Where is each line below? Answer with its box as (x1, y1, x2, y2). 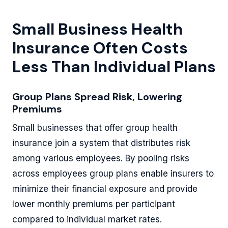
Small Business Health (12, 19, 183, 40)
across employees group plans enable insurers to (12, 168, 214, 179)
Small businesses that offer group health (12, 123, 178, 133)
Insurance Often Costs (12, 38, 188, 59)
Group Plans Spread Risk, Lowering (12, 90, 182, 103)
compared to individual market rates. (12, 214, 162, 224)
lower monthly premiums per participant (12, 199, 175, 209)
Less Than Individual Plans (12, 56, 216, 77)
